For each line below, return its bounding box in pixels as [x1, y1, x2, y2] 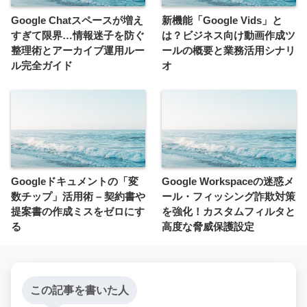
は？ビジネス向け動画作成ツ [162, 29, 295, 42]
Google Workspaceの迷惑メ [162, 175, 294, 188]
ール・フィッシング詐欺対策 [162, 191, 295, 203]
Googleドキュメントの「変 [11, 175, 138, 188]
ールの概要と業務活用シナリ [162, 45, 295, 57]
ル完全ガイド [11, 60, 73, 72]
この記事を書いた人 [30, 284, 129, 297]
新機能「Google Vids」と [162, 14, 282, 27]
